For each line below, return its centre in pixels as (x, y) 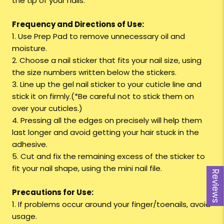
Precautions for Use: (53, 192)
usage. (24, 216)
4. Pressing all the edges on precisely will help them (107, 120)
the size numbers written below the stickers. (94, 72)
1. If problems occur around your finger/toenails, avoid (111, 204)
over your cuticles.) (47, 108)
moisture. (29, 48)
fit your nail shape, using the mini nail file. (87, 168)
